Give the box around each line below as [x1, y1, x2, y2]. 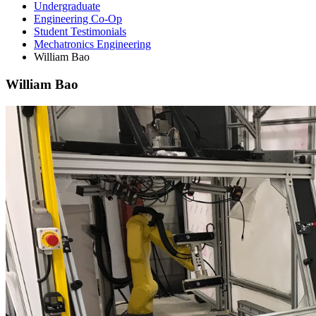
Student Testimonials [34, 25, 126, 38]
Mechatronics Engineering [34, 38, 151, 51]
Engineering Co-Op [34, 13, 122, 25]
